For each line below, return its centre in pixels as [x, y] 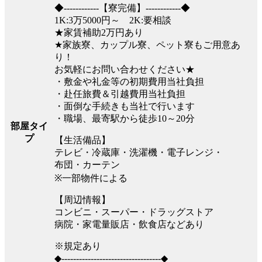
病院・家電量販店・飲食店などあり [129, 225]
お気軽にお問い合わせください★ [125, 70]
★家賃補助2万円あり [99, 33]
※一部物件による [91, 178]
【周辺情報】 [82, 200]
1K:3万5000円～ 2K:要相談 [113, 20]
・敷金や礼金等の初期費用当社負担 [129, 82]
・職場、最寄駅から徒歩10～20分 [125, 119]
